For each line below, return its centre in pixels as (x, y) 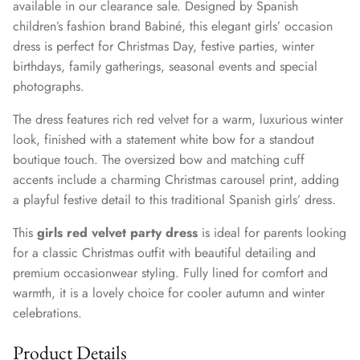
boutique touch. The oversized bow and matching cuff (159, 159)
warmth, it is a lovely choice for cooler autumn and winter (169, 292)
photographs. (49, 86)
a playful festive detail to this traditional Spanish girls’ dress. (174, 199)
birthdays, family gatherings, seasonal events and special (165, 66)
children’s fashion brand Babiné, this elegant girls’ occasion (173, 26)
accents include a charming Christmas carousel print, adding (176, 179)
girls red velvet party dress (117, 232)
